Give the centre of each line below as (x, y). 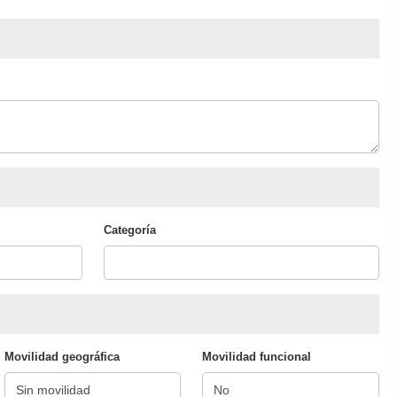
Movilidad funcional (257, 357)
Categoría (129, 230)
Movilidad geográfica (62, 357)
